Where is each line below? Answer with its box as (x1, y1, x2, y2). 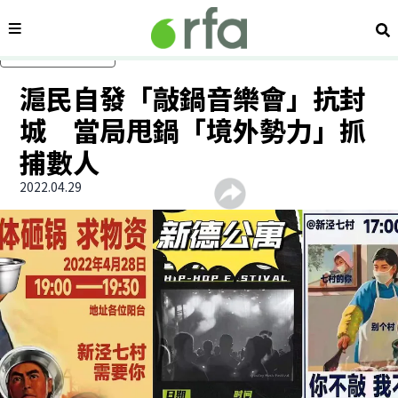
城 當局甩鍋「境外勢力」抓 (20, 110, 367, 149)
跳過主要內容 (15, 36, 100, 51)
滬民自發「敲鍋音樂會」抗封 (20, 78, 367, 117)
